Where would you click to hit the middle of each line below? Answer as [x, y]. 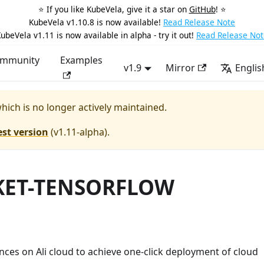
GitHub [202, 9]
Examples [81, 60]
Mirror [181, 68]
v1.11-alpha [79, 132]
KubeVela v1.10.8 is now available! [95, 22]
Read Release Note [199, 22]
